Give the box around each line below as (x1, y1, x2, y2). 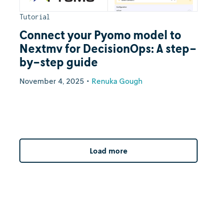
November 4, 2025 (19, 76, 84, 86)
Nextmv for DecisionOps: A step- (19, 42, 197, 55)
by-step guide (19, 55, 98, 69)
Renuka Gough (92, 76, 142, 86)
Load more (90, 145, 127, 155)
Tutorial (19, 13, 50, 21)
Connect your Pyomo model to (19, 28, 181, 42)
